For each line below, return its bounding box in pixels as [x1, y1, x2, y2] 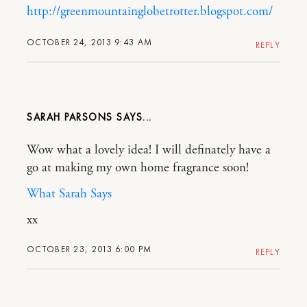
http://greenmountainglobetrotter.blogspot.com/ [27, 3, 273, 20]
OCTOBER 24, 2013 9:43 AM [27, 36, 153, 48]
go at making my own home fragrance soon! [27, 159, 249, 176]
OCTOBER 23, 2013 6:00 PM [27, 243, 152, 255]
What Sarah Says [27, 185, 112, 202]
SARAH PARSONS [27, 110, 113, 124]
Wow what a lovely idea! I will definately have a [27, 141, 271, 158]
